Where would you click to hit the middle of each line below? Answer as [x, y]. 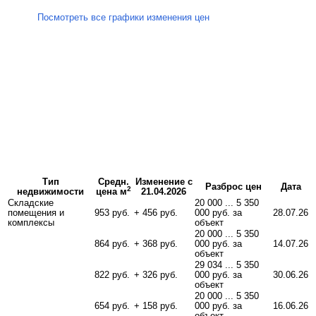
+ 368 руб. [156, 244]
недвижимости [50, 192]
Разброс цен [233, 187]
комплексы [31, 223]
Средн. [114, 182]
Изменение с [164, 182]
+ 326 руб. [156, 275]
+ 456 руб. [156, 213]
